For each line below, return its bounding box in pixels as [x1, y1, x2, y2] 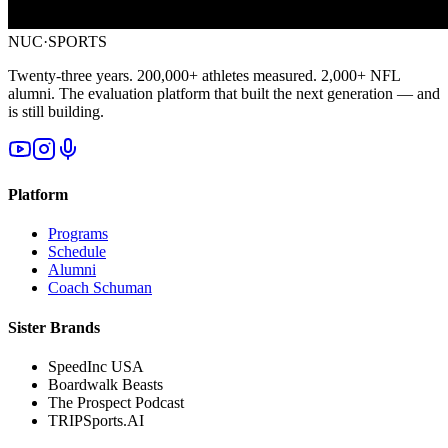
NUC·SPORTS [8, 32, 107, 50]
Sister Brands [8, 318, 100, 336]
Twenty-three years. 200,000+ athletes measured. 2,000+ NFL [8, 66, 400, 84]
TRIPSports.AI [48, 411, 144, 429]
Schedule [48, 243, 106, 261]
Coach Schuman [48, 279, 152, 297]
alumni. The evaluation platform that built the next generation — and [8, 84, 440, 102]
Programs [48, 225, 108, 243]
